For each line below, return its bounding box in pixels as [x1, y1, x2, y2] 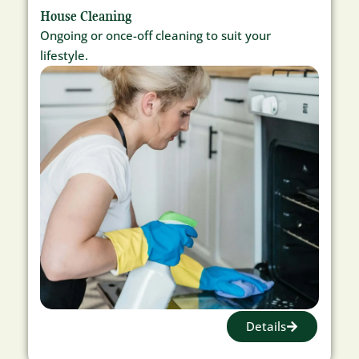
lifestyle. [40, 46, 88, 63]
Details [246, 317, 286, 334]
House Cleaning [40, 7, 132, 24]
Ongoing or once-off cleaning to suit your [40, 26, 271, 43]
